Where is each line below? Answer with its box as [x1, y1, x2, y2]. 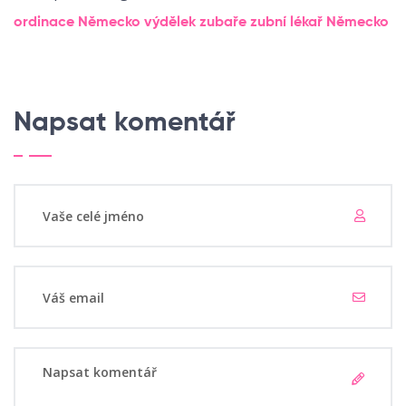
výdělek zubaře [144, 15, 246, 31]
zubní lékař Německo [250, 15, 389, 31]
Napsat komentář [14, 110, 236, 138]
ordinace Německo [14, 15, 140, 31]
